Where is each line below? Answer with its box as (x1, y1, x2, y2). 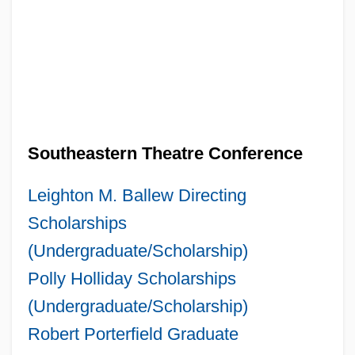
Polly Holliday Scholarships (27, 268, 236, 288)
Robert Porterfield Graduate (27, 323, 239, 344)
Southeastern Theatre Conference (27, 143, 303, 163)
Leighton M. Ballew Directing (27, 185, 246, 205)
